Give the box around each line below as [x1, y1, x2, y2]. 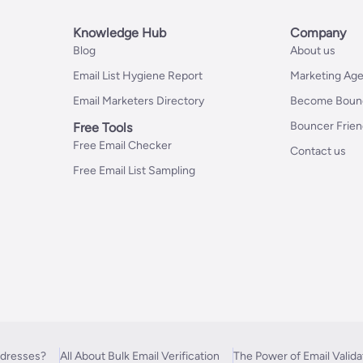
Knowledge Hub [72, 25, 166, 41]
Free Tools [72, 120, 132, 135]
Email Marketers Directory [72, 94, 204, 108]
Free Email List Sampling [72, 164, 195, 177]
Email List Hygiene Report [72, 69, 203, 83]
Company [290, 25, 347, 41]
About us [290, 44, 336, 58]
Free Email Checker [72, 139, 172, 152]
